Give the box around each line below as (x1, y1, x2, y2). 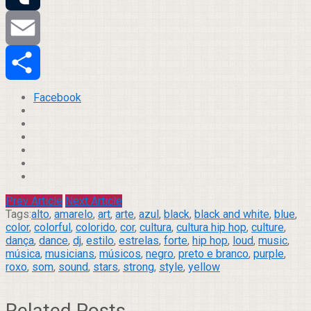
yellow (188, 260, 220, 274)
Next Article (65, 194, 122, 208)
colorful (34, 220, 71, 234)
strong (123, 260, 154, 274)
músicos (99, 246, 141, 260)
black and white (194, 207, 269, 221)
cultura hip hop (176, 220, 246, 234)
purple (253, 246, 284, 260)
